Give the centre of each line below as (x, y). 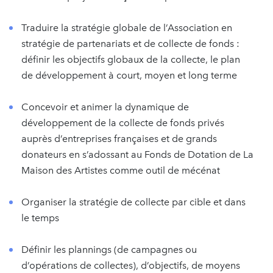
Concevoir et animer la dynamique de (105, 107)
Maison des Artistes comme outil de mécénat (121, 170)
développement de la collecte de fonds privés (123, 123)
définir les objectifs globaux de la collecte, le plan (131, 59)
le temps (40, 218)
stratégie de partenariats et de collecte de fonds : (130, 44)
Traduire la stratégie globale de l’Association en (127, 28)
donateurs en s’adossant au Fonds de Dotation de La (137, 154)
